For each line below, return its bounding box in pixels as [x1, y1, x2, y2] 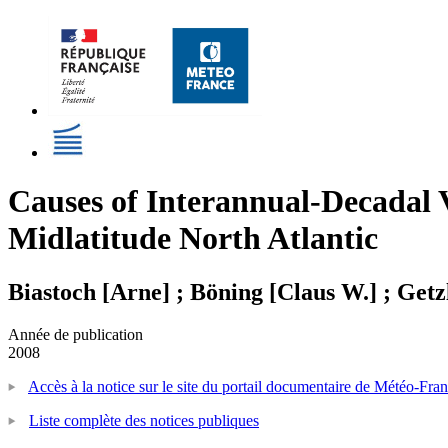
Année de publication [8, 325, 143, 343]
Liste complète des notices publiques [29, 411, 259, 429]
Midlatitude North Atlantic [8, 220, 378, 257]
